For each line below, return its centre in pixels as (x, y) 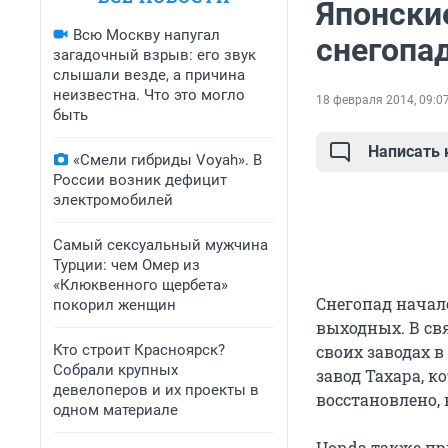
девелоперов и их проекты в (156, 390)
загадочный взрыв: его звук (154, 55)
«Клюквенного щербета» (140, 285)
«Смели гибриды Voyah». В (167, 160)
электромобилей (113, 200)
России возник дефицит (140, 180)
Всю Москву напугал (146, 35)
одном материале (115, 410)
